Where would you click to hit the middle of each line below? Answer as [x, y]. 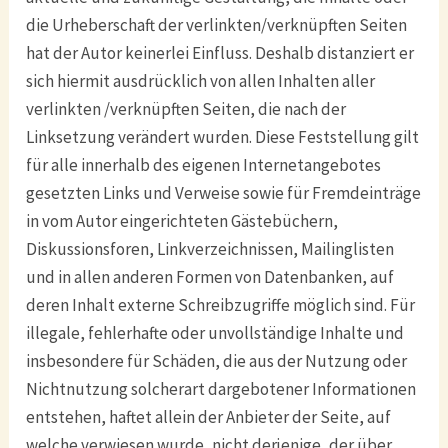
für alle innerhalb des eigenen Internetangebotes [204, 165]
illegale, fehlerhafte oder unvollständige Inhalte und [215, 333]
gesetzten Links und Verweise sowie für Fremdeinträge [224, 193]
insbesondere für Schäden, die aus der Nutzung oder [217, 361]
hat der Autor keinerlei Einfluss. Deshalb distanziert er [220, 53]
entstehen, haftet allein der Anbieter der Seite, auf [209, 417]
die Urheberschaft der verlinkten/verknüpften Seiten [217, 25]
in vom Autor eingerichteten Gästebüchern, [182, 221]
